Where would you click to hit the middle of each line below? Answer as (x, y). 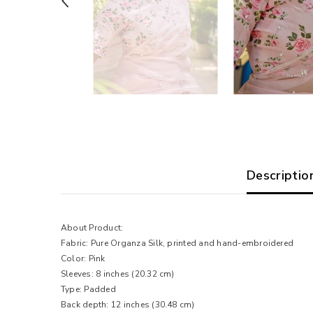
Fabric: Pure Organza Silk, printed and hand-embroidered (177, 243)
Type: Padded (88, 289)
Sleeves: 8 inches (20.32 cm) (118, 274)
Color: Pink (83, 258)
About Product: (92, 227)
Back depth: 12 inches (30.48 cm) (128, 304)
